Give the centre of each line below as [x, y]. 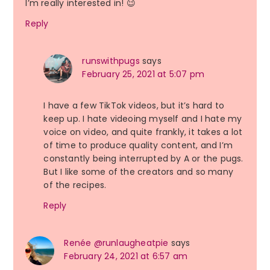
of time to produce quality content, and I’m [138, 146]
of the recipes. [75, 185]
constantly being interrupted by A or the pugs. [143, 159]
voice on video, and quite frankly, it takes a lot [143, 132]
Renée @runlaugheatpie [116, 243]
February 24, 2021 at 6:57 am [126, 256]
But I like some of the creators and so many [138, 172]
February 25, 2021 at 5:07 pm [143, 74]
